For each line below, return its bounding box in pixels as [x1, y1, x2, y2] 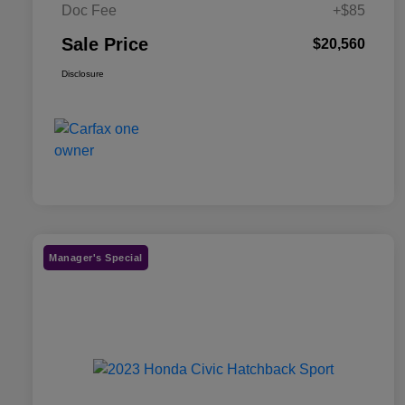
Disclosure [61, 68, 104, 79]
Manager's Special [49, 251, 143, 263]
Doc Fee [61, 2, 117, 18]
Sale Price [61, 33, 148, 54]
